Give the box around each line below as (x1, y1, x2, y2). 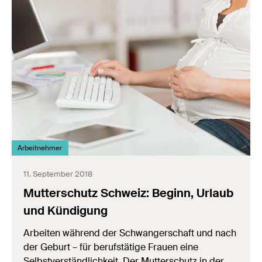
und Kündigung (23, 202, 108, 218)
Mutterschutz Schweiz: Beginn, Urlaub (23, 185, 233, 201)
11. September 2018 (23, 168, 92, 179)
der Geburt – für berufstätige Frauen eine (23, 240, 198, 253)
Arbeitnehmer (18, 143, 63, 153)
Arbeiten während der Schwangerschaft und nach (23, 226, 236, 239)
